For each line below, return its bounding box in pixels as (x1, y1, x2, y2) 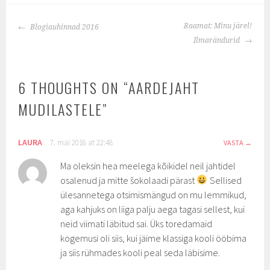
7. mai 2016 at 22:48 (50, 137, 113, 148)
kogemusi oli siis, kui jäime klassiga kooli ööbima (60, 231, 247, 244)
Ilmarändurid (193, 36, 242, 45)
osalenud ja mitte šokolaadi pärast (60, 174, 197, 186)
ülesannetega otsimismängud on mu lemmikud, (60, 188, 247, 201)
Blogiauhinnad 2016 (28, 22, 99, 31)
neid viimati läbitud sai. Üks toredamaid (60, 217, 213, 230)
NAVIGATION (17, 28, 93, 51)
